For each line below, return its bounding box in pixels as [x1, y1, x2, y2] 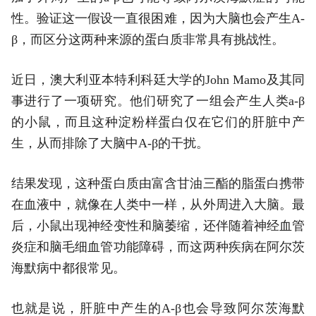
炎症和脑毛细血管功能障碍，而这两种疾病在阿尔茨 [11, 239, 305, 254]
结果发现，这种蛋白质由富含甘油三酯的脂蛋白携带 [11, 176, 305, 190]
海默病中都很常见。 [11, 260, 126, 275]
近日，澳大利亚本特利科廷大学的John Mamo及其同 [11, 72, 305, 87]
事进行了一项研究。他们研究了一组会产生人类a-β [11, 93, 305, 108]
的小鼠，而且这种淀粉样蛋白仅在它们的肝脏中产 [11, 114, 305, 129]
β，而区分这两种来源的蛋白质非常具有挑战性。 [11, 32, 284, 47]
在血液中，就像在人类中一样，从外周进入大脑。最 [11, 197, 305, 212]
